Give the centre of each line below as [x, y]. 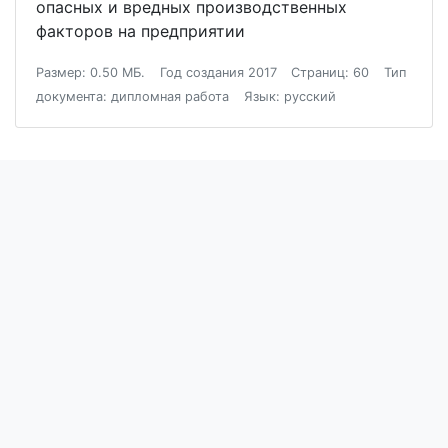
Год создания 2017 [218, 73]
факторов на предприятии [140, 31]
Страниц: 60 [330, 73]
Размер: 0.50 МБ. [90, 73]
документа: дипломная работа [132, 97]
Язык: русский [289, 97]
